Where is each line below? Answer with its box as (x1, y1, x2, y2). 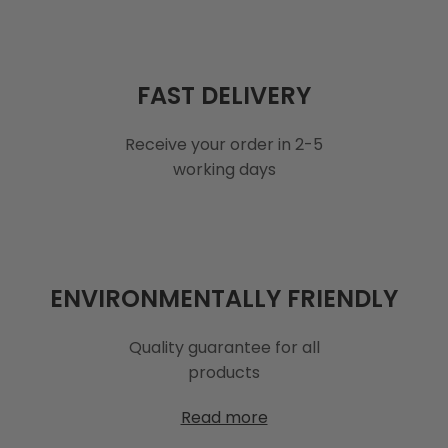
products (188, 360, 260, 384)
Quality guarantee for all (128, 335, 320, 359)
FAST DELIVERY (137, 78, 311, 112)
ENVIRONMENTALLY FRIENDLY (50, 281, 398, 315)
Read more (180, 405, 268, 429)
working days (172, 157, 276, 181)
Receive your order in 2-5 (125, 132, 323, 156)
